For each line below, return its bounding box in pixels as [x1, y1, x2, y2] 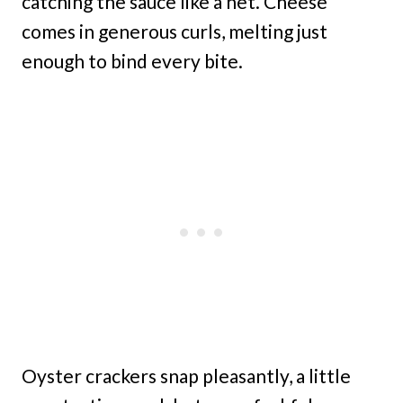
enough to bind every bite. [22, 49, 243, 72]
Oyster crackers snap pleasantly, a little [22, 363, 351, 387]
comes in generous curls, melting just [22, 19, 327, 42]
